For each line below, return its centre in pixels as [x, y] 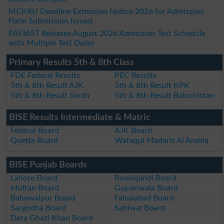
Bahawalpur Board [43, 198]
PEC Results [136, 75]
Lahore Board [34, 178]
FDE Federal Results [45, 75]
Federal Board [35, 130]
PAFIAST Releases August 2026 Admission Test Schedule [107, 33]
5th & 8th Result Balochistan [165, 95]
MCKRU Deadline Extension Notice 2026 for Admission [106, 11]
